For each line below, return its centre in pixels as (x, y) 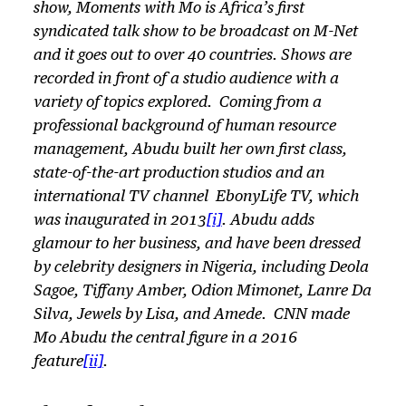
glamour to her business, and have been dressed (197, 244)
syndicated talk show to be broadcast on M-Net (195, 32)
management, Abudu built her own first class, (190, 150)
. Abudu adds (268, 220)
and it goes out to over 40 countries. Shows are (192, 55)
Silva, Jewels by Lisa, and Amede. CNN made (191, 314)
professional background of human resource (184, 126)
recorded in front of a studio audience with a (186, 79)
